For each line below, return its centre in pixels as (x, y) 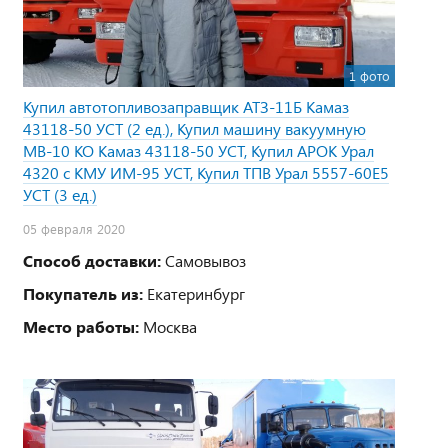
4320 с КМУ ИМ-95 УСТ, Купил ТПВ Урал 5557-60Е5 (206, 172)
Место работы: (81, 326)
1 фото (369, 75)
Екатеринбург (194, 293)
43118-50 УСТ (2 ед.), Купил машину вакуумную (194, 128)
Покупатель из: (83, 293)
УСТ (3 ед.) (60, 194)
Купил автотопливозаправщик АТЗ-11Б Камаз (186, 106)
